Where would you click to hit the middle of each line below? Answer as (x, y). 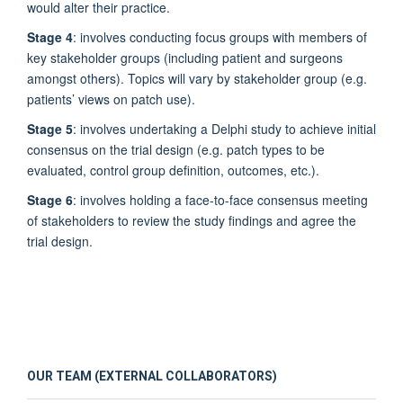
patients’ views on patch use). (111, 99)
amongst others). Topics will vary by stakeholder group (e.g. (197, 78)
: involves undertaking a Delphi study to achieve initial (224, 128)
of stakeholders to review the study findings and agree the (192, 220)
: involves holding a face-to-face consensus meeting (220, 199)
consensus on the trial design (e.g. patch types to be (176, 149)
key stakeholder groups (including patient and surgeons (185, 57)
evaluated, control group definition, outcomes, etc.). (173, 170)
